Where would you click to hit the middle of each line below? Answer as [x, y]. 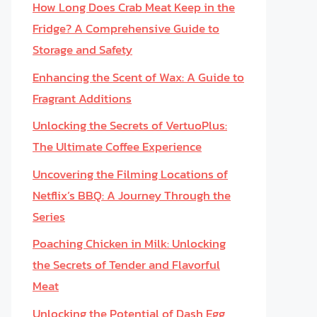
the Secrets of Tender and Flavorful [126, 265]
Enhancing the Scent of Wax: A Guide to [138, 77]
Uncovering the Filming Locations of [130, 174]
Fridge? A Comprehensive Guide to [126, 28]
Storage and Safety [82, 50]
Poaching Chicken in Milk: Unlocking [129, 243]
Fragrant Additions [82, 98]
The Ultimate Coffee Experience [117, 146]
